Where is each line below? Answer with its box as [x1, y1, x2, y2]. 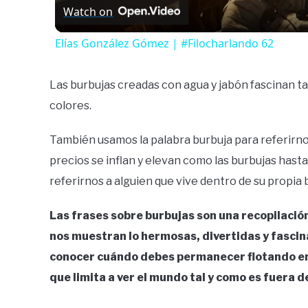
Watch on [63, 3, 113, 19]
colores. [49, 98, 91, 112]
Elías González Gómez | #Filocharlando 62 [55, 35, 274, 51]
